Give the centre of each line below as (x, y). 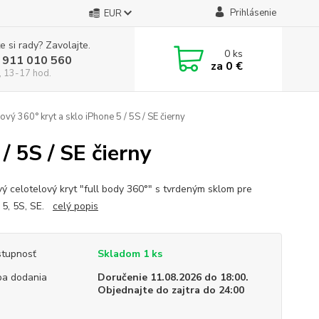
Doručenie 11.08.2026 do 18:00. (173, 277)
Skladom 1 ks (130, 254)
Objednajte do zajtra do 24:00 (171, 290)
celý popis (75, 206)
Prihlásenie (253, 13)
